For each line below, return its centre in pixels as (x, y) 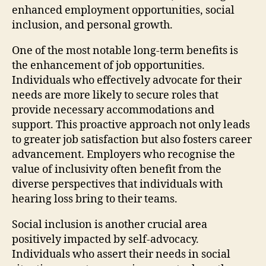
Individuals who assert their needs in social (121, 254)
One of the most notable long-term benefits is (125, 50)
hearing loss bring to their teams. (95, 199)
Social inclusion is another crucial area (110, 224)
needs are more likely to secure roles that (115, 95)
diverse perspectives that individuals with (117, 184)
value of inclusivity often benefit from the (117, 169)
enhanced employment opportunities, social (123, 10)
